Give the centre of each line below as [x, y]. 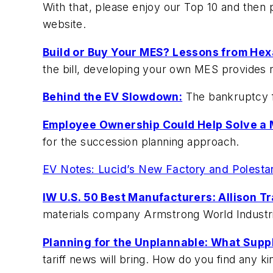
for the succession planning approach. [141, 141]
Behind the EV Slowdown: [113, 97]
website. [66, 24]
